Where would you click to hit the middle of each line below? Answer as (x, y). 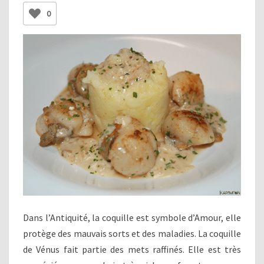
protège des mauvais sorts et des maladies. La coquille (132, 234)
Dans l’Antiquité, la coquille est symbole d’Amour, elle (132, 218)
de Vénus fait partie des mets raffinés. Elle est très (132, 250)
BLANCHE (155, 12)
